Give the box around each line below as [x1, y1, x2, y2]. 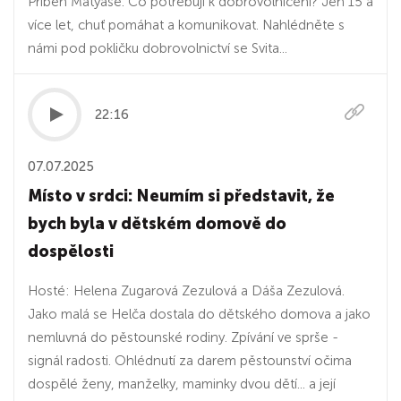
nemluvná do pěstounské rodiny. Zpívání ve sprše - [28, 329, 338, 346]
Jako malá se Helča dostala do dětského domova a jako [28, 306, 371, 322]
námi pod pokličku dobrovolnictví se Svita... [28, 40, 287, 56]
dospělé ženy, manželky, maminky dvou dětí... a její [28, 376, 336, 392]
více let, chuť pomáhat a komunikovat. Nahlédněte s [28, 17, 345, 33]
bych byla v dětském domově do [28, 214, 286, 234]
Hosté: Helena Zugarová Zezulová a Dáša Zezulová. [28, 283, 345, 299]
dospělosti [28, 242, 114, 261]
